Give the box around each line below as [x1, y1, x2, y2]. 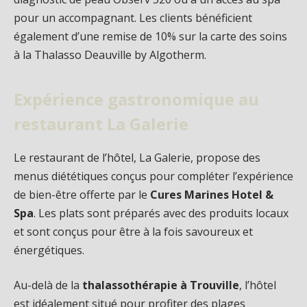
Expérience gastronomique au [14, 87, 259, 110]
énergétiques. [14, 242, 84, 258]
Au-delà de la [14, 278, 82, 293]
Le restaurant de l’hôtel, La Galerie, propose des [14, 149, 260, 165]
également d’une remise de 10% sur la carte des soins [14, 29, 287, 45]
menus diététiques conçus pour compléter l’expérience [14, 168, 293, 184]
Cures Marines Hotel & [150, 186, 273, 202]
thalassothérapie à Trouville [82, 278, 239, 293]
